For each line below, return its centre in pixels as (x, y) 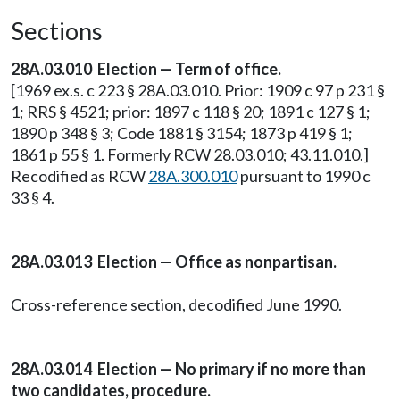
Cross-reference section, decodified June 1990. (176, 304)
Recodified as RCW (79, 176)
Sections (57, 31)
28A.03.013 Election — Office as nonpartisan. (174, 262)
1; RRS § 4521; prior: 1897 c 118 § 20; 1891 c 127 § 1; (191, 112)
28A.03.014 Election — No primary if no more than (188, 369)
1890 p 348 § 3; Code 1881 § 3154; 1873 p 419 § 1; (182, 133)
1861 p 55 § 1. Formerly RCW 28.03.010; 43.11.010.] (190, 154)
